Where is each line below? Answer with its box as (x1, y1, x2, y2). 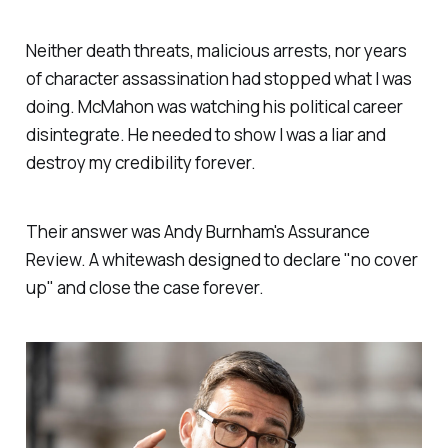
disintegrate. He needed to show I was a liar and (25, 122, 386, 146)
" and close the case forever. (46, 275, 264, 299)
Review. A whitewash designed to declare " (25, 247, 351, 271)
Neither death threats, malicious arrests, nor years (25, 38, 407, 62)
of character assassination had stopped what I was (25, 66, 412, 90)
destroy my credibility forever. (25, 150, 256, 174)
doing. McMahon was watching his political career (25, 94, 403, 118)
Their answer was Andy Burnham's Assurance (25, 219, 370, 243)
